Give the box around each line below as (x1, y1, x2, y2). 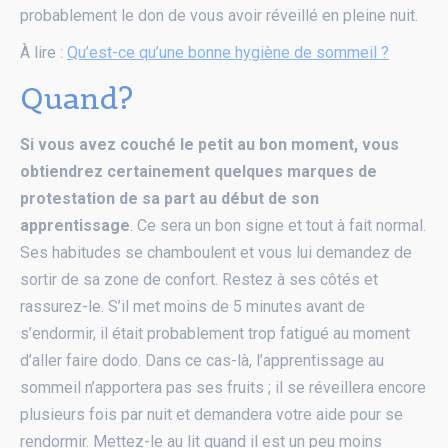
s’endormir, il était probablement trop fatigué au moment (20, 323, 410, 343)
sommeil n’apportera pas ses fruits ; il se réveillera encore (20, 377, 426, 397)
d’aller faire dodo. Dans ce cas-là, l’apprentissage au (20, 350, 384, 370)
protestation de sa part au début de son (20, 188, 319, 208)
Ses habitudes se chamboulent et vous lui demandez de (20, 242, 412, 262)
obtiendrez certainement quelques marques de (20, 161, 377, 181)
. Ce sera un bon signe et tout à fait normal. (130, 215, 426, 235)
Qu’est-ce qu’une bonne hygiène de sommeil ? (67, 42, 389, 62)
